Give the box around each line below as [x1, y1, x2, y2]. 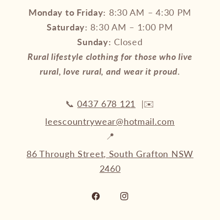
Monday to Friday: [28, 7, 107, 18]
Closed [111, 36, 143, 48]
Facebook [100, 192, 139, 203]
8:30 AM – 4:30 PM [106, 7, 192, 18]
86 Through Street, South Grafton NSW [27, 148, 193, 160]
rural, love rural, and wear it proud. [40, 66, 180, 77]
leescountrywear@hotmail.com [45, 116, 175, 127]
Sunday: [77, 36, 111, 48]
